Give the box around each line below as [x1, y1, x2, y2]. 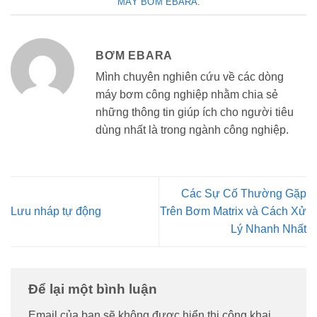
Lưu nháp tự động [11, 205, 101, 218]
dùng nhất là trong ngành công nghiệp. [96, 124, 289, 137]
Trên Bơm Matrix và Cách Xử [160, 205, 306, 218]
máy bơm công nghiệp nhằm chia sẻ [96, 88, 278, 101]
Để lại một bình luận [28, 281, 161, 296]
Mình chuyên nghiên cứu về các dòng [96, 71, 284, 83]
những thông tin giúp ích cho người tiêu [96, 106, 294, 119]
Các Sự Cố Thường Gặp [181, 188, 306, 200]
